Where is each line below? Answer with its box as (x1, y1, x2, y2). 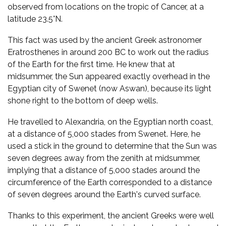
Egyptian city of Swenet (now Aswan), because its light (8, 83, 211, 93)
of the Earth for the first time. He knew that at (8, 59, 175, 69)
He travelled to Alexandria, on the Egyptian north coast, (8, 117, 213, 127)
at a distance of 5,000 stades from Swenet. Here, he (8, 129, 200, 139)
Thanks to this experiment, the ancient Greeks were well (8, 210, 214, 220)
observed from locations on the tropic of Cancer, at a (8, 2, 204, 12)
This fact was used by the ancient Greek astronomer (8, 35, 202, 45)
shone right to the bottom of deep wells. (8, 95, 158, 105)
